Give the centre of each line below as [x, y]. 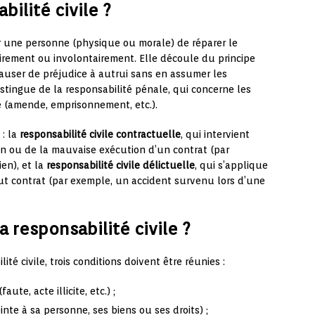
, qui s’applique [231, 166]
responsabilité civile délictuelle [121, 166]
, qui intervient [215, 135]
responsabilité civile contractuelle [100, 135]
